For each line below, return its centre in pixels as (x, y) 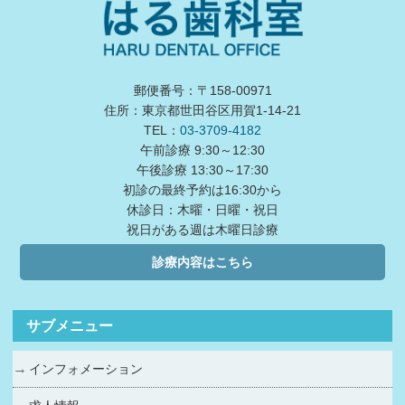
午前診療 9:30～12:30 (202, 150)
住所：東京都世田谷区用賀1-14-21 (202, 110)
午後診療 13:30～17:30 (202, 170)
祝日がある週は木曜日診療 (202, 229)
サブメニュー (70, 325)
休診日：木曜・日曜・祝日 (202, 209)
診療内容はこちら (202, 262)
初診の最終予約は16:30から (202, 189)
